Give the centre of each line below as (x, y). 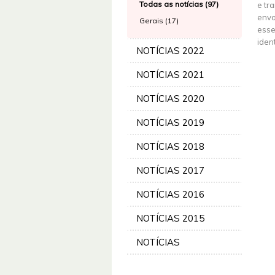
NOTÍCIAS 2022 (170, 51)
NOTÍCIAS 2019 (170, 122)
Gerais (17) (159, 21)
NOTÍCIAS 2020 (170, 99)
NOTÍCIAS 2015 (170, 218)
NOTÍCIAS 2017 (170, 170)
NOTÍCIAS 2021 (170, 75)
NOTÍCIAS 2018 (170, 146)
